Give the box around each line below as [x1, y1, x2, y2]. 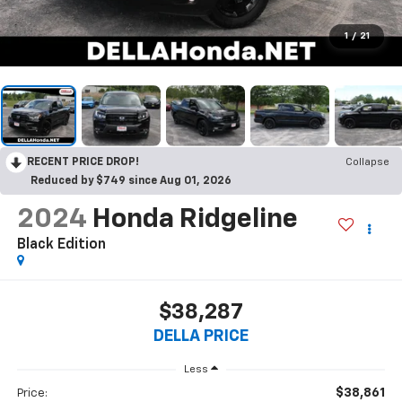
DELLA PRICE [153, 328, 249, 345]
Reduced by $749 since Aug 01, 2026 [31, 175, 232, 187]
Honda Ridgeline [92, 205, 298, 233]
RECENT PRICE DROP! [27, 156, 139, 168]
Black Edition [16, 237, 106, 252]
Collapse [345, 156, 389, 168]
